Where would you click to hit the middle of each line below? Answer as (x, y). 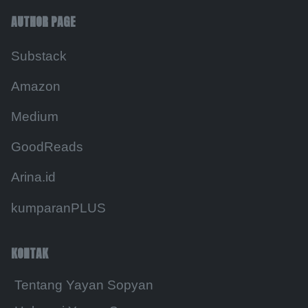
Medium (35, 116)
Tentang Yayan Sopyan (84, 285)
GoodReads (47, 147)
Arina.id (33, 177)
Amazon (36, 86)
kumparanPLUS (58, 208)
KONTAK (30, 253)
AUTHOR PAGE (43, 21)
